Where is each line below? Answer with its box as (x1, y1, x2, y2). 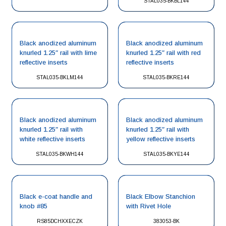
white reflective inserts (20, 135, 85, 143)
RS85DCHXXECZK (37, 218, 83, 224)
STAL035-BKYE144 (143, 151, 190, 157)
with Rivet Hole (126, 202, 171, 210)
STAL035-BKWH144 (36, 151, 84, 157)
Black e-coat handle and (20, 193, 92, 200)
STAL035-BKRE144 (143, 75, 190, 80)
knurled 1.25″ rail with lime (20, 49, 97, 56)
